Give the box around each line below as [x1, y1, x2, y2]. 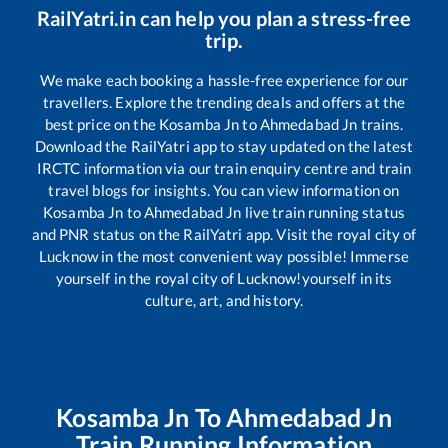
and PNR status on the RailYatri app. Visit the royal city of [31, 225, 417, 244]
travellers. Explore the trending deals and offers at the [42, 93, 406, 112]
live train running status [241, 203, 405, 222]
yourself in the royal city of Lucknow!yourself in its [55, 269, 393, 288]
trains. [357, 115, 404, 134]
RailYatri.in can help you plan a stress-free [37, 6, 411, 31]
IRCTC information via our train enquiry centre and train [36, 159, 412, 178]
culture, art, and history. [144, 291, 304, 310]
